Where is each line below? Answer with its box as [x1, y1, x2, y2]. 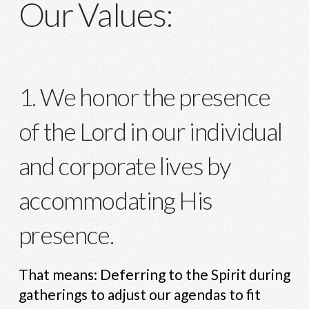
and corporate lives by [18, 150, 231, 181]
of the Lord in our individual [18, 115, 282, 146]
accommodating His [18, 184, 213, 215]
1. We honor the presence [18, 81, 270, 112]
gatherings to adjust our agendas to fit [18, 285, 261, 303]
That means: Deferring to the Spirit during [18, 265, 290, 283]
